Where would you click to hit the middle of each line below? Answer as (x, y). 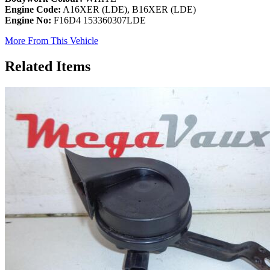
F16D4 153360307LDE (99, 20)
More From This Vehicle (52, 41)
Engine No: (28, 20)
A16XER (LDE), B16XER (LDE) (128, 10)
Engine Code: (33, 10)
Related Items (48, 66)
